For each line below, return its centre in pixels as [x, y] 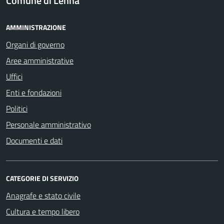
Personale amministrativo [48, 124]
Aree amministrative [40, 60]
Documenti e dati [34, 140]
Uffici [14, 76]
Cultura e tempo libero [43, 211]
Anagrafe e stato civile [43, 195]
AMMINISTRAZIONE [36, 27]
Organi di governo [35, 44]
